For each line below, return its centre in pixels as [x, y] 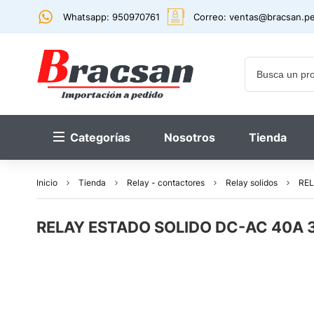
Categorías [100, 137]
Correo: [211, 16]
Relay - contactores [166, 183]
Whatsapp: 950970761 [111, 16]
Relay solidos [252, 183]
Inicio [47, 183]
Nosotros [190, 137]
